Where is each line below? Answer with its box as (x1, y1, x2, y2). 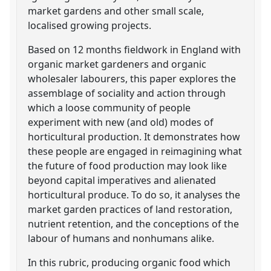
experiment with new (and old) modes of (28, 115, 214, 129)
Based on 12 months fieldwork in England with (28, 42, 241, 56)
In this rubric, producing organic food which (28, 255, 231, 269)
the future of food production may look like (28, 158, 227, 172)
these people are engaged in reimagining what (28, 144, 243, 158)
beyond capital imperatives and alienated (28, 173, 217, 187)
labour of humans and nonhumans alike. (28, 231, 215, 245)
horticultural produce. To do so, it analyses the (28, 188, 241, 201)
